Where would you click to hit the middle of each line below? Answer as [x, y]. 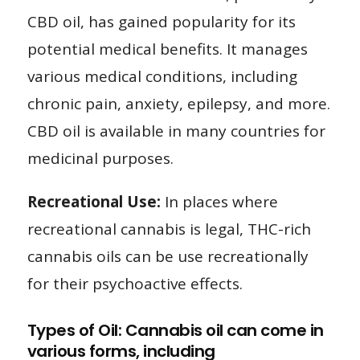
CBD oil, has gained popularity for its [161, 21]
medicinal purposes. [100, 158]
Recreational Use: [94, 201]
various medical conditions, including [162, 76]
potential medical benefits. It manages [167, 49]
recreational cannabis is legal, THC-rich [169, 229]
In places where [219, 201]
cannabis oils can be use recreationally [168, 256]
